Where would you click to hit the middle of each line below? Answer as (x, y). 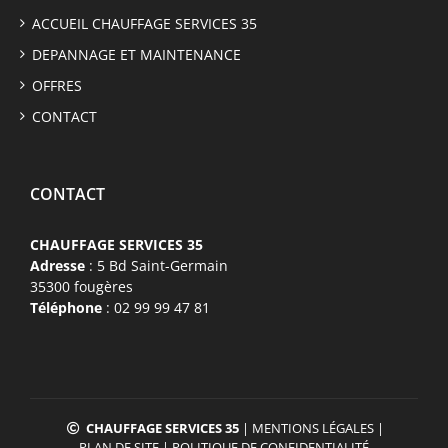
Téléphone (66, 308)
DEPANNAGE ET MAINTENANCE (136, 55)
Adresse (57, 266)
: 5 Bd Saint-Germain (156, 266)
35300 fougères (81, 287)
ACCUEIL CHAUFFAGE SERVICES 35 (144, 24)
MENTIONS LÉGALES (313, 428)
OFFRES (57, 86)
